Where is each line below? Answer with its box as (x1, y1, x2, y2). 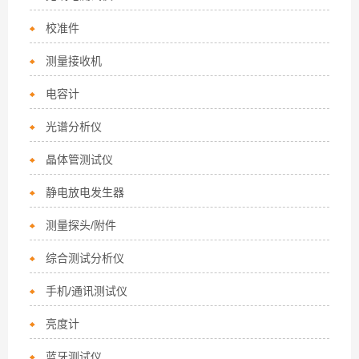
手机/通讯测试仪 (46, 284, 128, 297)
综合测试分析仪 (46, 252, 125, 264)
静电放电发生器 (46, 186, 125, 199)
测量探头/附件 (46, 219, 117, 232)
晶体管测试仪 (46, 153, 114, 166)
